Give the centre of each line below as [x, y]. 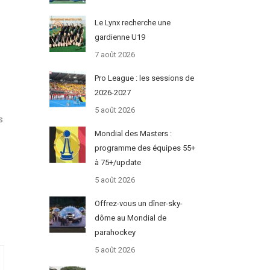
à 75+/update [118, 163]
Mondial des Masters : [133, 134]
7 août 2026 [115, 55]
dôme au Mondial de [130, 218]
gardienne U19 [120, 37]
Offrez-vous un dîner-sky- [138, 204]
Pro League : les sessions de [144, 78]
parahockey [115, 233]
